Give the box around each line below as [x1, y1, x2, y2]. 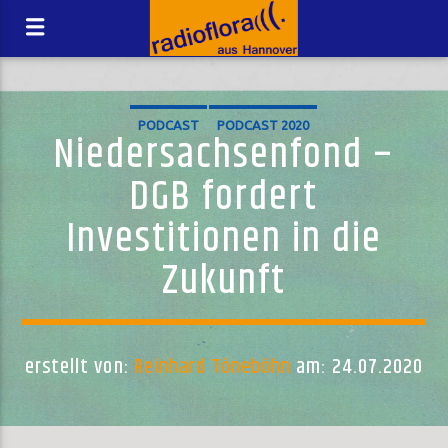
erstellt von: [25, 351, 134, 383]
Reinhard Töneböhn [133, 351, 292, 383]
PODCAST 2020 [217, 118, 309, 132]
